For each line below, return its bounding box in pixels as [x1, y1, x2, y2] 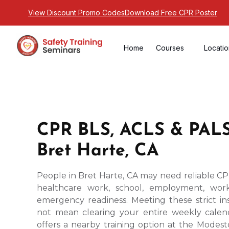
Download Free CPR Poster [125, 8, 217, 17]
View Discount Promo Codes [28, 8, 125, 17]
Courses [156, 43, 185, 52]
